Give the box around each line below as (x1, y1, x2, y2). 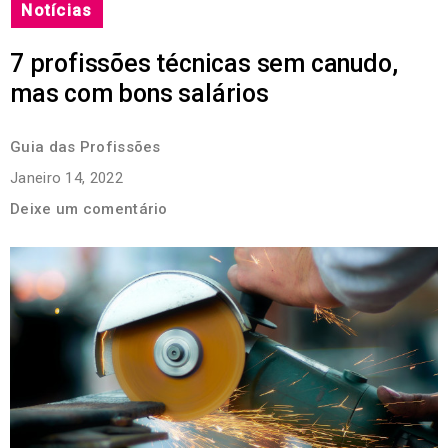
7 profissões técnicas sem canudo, (10, 49, 398, 78)
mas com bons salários (10, 79, 269, 108)
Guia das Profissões (10, 138, 161, 156)
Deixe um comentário (10, 200, 168, 218)
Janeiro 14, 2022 (10, 169, 123, 187)
